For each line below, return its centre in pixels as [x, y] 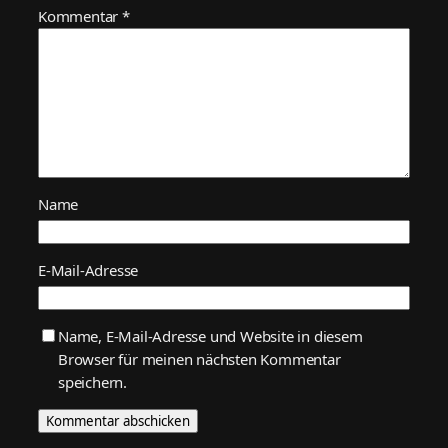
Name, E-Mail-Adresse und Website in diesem [210, 335]
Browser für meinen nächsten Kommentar [199, 358]
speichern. [92, 381]
